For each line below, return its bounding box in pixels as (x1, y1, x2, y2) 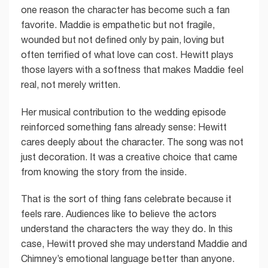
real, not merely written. (21, 78, 120, 90)
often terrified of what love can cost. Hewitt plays (21, 48, 233, 60)
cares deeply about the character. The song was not (21, 136, 243, 147)
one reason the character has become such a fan (21, 4, 230, 15)
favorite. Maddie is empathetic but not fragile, (21, 19, 215, 30)
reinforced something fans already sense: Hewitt (21, 121, 227, 132)
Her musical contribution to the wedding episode (21, 106, 226, 117)
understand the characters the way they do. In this (21, 223, 233, 234)
